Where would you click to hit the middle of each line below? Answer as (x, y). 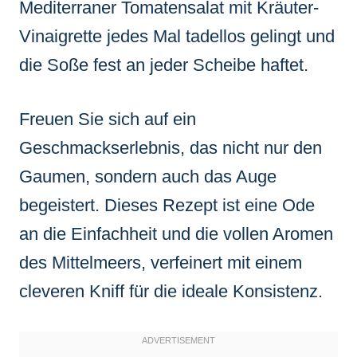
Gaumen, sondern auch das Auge (148, 176)
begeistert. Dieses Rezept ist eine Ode (167, 205)
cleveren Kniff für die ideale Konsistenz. (171, 291)
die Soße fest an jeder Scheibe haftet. (164, 65)
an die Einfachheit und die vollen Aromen (176, 233)
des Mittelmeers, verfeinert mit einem (161, 262)
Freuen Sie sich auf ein (108, 119)
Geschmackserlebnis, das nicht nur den (171, 147)
